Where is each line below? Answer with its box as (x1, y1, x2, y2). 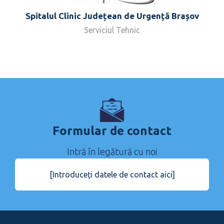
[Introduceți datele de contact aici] (49, 170, 175, 179)
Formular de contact (52, 124, 171, 138)
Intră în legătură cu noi (67, 146, 157, 157)
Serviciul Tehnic (84, 25, 140, 35)
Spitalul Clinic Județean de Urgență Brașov (25, 11, 199, 21)
